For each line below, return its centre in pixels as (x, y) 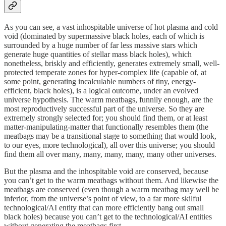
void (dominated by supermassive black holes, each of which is (104, 36)
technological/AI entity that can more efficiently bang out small (104, 207)
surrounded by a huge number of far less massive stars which (101, 45)
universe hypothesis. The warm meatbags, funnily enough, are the (108, 99)
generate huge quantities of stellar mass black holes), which (98, 54)
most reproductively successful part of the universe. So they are (104, 108)
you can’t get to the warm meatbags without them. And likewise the (111, 180)
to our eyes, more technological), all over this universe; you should (109, 145)
